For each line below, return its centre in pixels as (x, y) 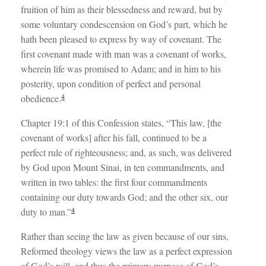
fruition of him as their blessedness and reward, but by (122, 9)
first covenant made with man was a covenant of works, (123, 54)
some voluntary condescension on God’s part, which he (124, 24)
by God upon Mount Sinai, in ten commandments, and (123, 167)
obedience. (41, 99)
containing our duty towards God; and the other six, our (124, 197)
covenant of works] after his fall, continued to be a (114, 138)
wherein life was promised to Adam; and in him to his (121, 69)
